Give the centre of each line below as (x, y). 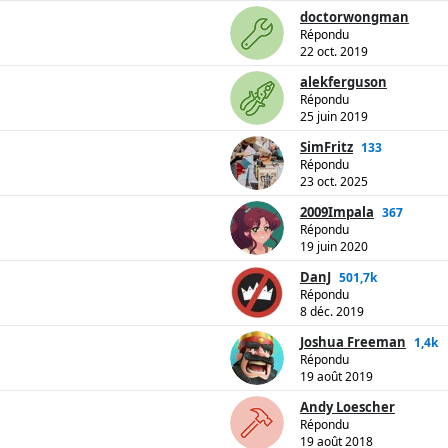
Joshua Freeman (353, 342)
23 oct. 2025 (334, 182)
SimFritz (326, 147)
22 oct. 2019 (334, 52)
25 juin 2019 (334, 117)
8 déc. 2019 (332, 312)
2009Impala (337, 212)
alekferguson (343, 82)
